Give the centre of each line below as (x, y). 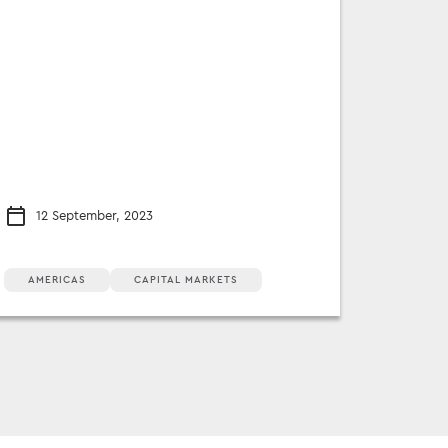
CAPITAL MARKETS (186, 279)
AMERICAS (57, 279)
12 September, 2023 (94, 214)
